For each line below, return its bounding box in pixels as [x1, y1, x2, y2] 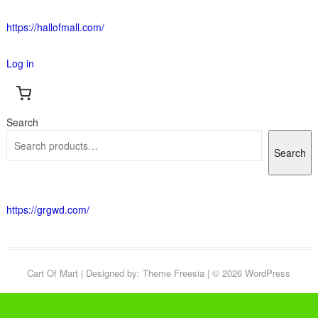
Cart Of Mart [27, 266, 79, 280]
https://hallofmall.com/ [6, 20, 104, 35]
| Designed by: [78, 266, 143, 280]
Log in [6, 56, 34, 71]
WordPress [245, 266, 291, 280]
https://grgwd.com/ [6, 202, 89, 217]
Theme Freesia [143, 266, 205, 280]
